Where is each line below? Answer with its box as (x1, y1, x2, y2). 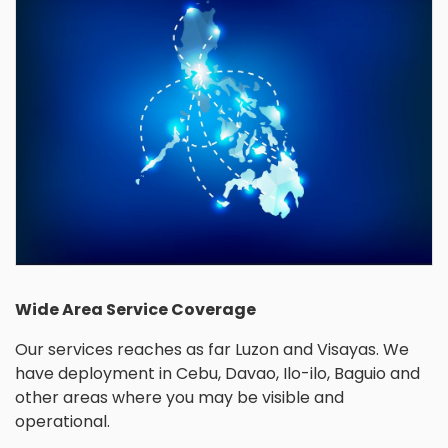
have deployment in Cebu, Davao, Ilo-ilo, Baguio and (15, 362, 420, 386)
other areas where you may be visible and (15, 386, 344, 410)
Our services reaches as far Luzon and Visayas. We (15, 338, 409, 362)
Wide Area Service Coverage (15, 298, 256, 322)
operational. (15, 410, 110, 434)
